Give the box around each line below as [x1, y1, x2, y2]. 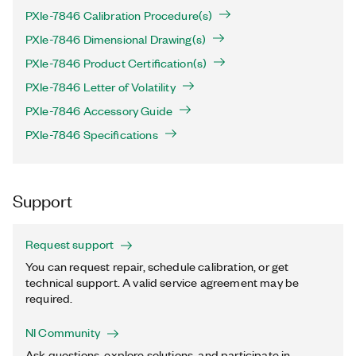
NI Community [25, 324, 100, 340]
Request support [25, 236, 114, 252]
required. [25, 290, 73, 306]
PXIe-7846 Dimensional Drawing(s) [25, 31, 207, 47]
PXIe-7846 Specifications [25, 126, 158, 142]
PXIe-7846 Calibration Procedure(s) [25, 7, 213, 23]
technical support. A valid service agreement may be [25, 274, 300, 290]
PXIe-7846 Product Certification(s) [25, 55, 207, 71]
